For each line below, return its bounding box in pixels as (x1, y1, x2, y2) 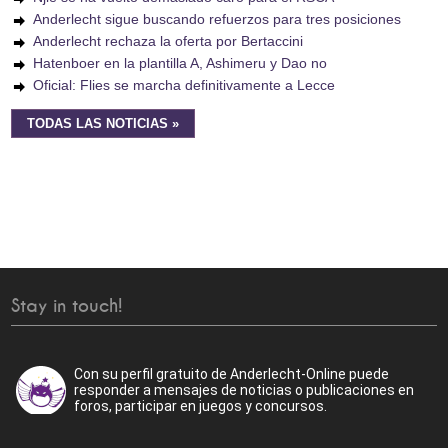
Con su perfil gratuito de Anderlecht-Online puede (74, 366, 390, 382)
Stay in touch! (11, 298, 123, 315)
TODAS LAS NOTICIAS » (27, 117, 180, 131)
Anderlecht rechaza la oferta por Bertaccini (33, 33, 304, 49)
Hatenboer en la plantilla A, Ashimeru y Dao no (33, 55, 328, 71)
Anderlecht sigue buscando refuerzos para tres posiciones (33, 11, 402, 27)
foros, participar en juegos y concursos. (74, 398, 328, 414)
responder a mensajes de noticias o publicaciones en (74, 382, 415, 398)
